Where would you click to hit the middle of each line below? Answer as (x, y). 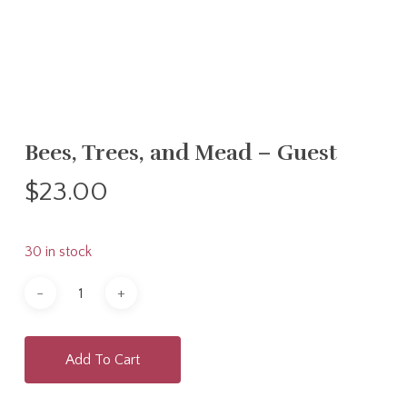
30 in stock (58, 253)
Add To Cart (102, 360)
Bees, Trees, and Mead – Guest (180, 153)
